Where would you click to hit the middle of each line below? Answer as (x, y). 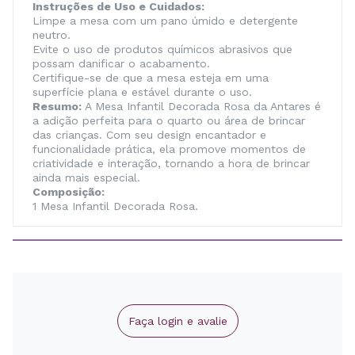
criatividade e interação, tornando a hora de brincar (171, 163)
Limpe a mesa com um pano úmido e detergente (165, 21)
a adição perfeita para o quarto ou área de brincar (169, 120)
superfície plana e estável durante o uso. (142, 92)
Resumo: (57, 106)
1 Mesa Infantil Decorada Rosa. (115, 206)
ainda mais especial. (86, 177)
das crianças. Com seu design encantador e (149, 135)
